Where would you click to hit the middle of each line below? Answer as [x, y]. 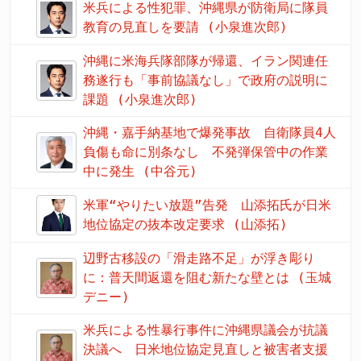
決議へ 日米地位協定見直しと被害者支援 [205, 350]
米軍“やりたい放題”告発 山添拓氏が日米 [207, 205]
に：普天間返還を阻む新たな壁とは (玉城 [207, 278]
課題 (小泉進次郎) [140, 100]
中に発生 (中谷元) [140, 172]
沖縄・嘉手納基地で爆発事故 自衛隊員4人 [210, 133]
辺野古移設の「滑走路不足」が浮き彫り [199, 259]
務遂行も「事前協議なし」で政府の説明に [205, 81]
